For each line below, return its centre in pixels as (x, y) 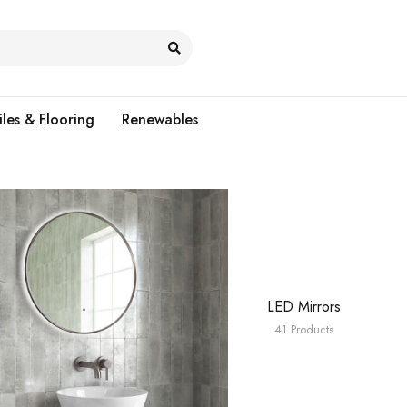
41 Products (303, 329)
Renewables (160, 119)
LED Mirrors (303, 306)
